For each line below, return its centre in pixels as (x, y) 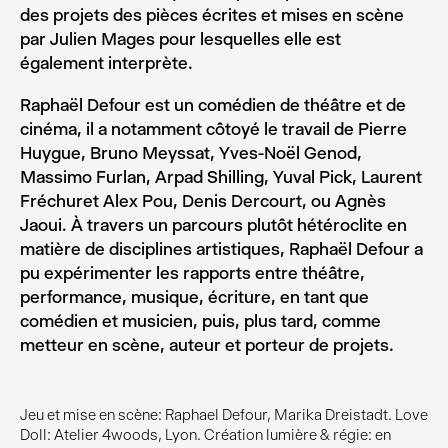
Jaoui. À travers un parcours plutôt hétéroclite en (213, 225)
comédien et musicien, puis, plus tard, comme (200, 321)
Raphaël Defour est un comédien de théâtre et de (213, 105)
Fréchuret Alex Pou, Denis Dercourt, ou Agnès (203, 201)
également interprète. (106, 63)
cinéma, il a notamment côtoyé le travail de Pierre (213, 129)
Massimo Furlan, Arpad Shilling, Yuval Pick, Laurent (221, 177)
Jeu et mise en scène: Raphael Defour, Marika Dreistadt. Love (224, 415)
